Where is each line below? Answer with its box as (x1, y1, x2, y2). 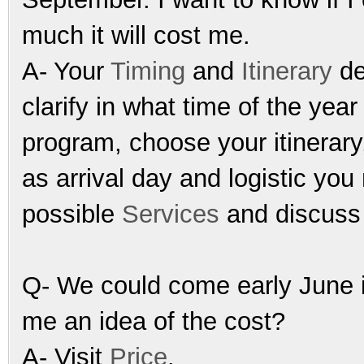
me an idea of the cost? (22, 306, 285, 336)
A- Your (22, 56, 110, 85)
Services (122, 199, 227, 228)
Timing (110, 56, 185, 85)
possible (22, 199, 122, 228)
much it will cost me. (22, 20, 250, 50)
